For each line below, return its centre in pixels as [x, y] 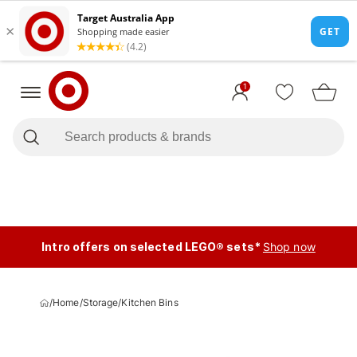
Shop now [289, 247]
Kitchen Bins [150, 302]
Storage [100, 302]
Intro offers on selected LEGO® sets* [151, 247]
